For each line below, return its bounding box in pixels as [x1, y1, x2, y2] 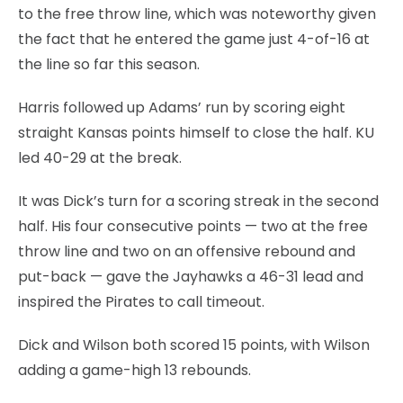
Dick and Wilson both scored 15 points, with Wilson [18, 334, 370, 355]
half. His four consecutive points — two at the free [18, 215, 368, 237]
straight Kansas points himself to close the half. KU [18, 121, 374, 143]
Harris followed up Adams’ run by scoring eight [18, 96, 345, 118]
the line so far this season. [18, 53, 200, 75]
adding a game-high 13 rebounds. [18, 359, 251, 381]
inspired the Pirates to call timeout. [18, 291, 264, 312]
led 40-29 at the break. [18, 147, 182, 168]
